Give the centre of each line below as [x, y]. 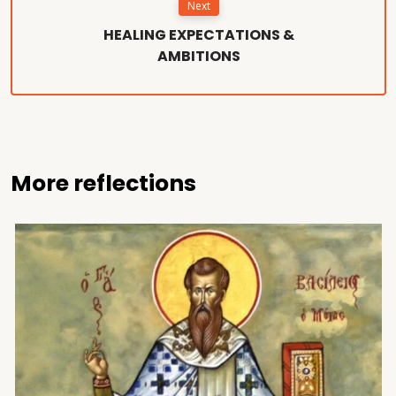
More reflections [103, 183]
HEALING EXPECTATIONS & [198, 34]
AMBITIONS [198, 56]
